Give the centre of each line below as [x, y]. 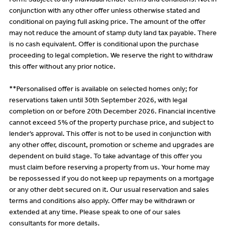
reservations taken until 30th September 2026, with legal [98, 101]
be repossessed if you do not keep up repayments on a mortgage [111, 179]
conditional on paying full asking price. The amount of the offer [107, 23]
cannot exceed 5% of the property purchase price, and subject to [111, 123]
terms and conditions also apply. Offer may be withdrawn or [102, 202]
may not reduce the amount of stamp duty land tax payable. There [113, 34]
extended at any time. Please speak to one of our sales [95, 213]
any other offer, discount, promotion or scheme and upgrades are [111, 146]
